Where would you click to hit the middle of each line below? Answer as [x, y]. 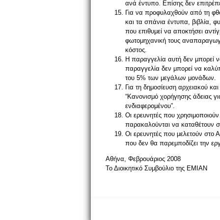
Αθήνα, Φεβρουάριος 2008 [143, 159]
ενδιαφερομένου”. [150, 106]
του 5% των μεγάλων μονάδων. [171, 78]
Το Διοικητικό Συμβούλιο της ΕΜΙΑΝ [156, 168]
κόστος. [136, 50]
